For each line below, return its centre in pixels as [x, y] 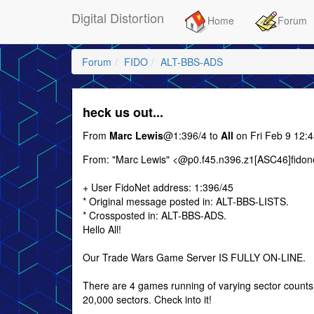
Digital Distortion [118, 18]
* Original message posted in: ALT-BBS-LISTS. [186, 201]
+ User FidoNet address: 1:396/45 [158, 187]
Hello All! [102, 229]
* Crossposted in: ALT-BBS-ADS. [155, 215]
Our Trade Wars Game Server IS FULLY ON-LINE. [194, 257]
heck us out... [123, 112]
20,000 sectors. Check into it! [147, 299]
